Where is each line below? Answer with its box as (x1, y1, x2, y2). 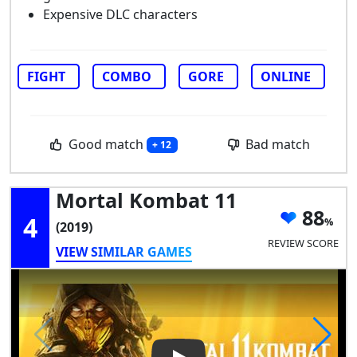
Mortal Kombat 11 (56, 186, 237, 214)
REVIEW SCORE (268, 235, 339, 250)
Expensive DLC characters (43, 5, 198, 23)
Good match (65, 135, 147, 153)
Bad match (241, 135, 310, 153)
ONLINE (261, 67, 311, 85)
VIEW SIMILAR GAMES (56, 243, 192, 261)
